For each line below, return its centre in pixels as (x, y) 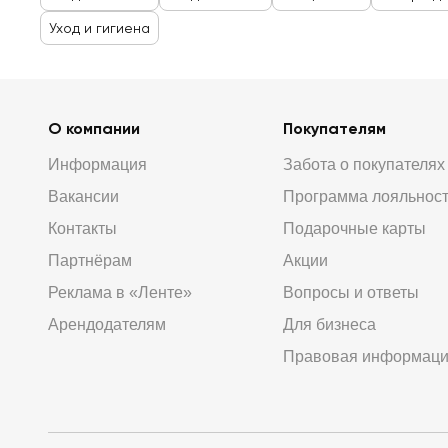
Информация (97, 164)
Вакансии (83, 196)
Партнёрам (90, 260)
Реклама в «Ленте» (120, 292)
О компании (94, 128)
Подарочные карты (354, 228)
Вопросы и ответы (350, 292)
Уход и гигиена (99, 28)
